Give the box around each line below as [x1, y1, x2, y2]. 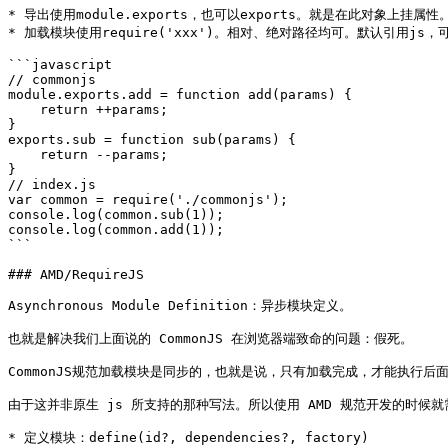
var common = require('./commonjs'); [8, 192, 288, 207]
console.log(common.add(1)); [8, 222, 224, 237]
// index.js [8, 177, 96, 192]
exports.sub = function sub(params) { [8, 132, 296, 147]
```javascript [8, 57, 112, 72]
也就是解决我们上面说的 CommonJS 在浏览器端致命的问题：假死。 [8, 331, 413, 346]
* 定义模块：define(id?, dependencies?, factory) [8, 430, 369, 445]
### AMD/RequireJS [8, 267, 144, 282]
